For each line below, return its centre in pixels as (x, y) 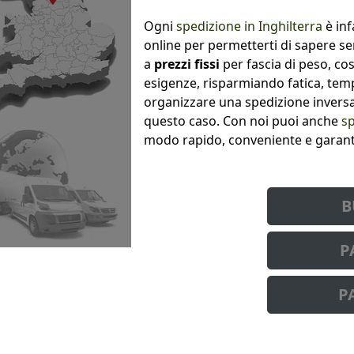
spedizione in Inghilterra (249, 26)
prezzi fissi (187, 64)
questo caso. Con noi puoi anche (243, 121)
